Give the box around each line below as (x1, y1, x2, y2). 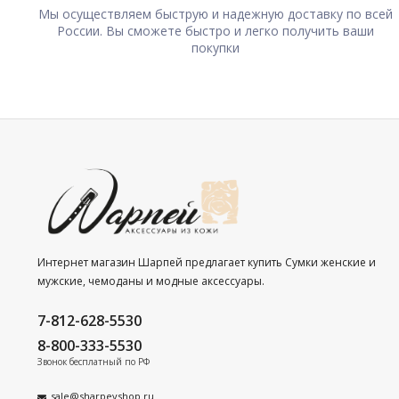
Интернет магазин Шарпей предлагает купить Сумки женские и (37, 255, 376, 271)
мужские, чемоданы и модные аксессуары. (37, 273, 265, 289)
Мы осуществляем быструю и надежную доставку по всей (37, 5, 393, 22)
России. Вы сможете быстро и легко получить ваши (56, 22, 374, 39)
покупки (191, 39, 240, 56)
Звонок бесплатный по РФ (37, 355, 150, 369)
